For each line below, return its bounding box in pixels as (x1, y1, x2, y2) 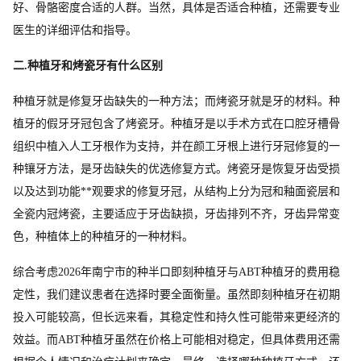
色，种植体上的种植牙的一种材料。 (13, 230, 193, 243)
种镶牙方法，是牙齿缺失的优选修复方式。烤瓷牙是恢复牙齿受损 (13, 162, 340, 175)
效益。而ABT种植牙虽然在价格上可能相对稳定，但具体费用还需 (13, 333, 340, 346)
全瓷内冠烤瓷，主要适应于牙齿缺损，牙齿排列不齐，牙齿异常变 (13, 207, 340, 220)
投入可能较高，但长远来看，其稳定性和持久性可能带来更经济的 (13, 310, 340, 323)
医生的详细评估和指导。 (13, 23, 137, 36)
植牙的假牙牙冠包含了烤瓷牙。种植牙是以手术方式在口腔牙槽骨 (13, 117, 340, 130)
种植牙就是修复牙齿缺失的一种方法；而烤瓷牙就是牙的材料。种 (13, 94, 340, 107)
